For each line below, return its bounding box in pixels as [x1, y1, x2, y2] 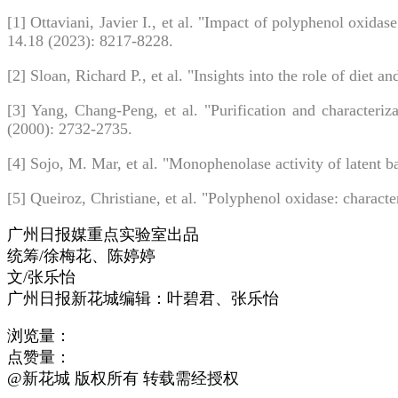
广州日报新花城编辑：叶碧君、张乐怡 [7, 290, 279, 307]
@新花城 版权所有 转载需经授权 [7, 370, 239, 387]
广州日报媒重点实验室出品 [7, 226, 199, 243]
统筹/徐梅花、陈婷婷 [7, 247, 155, 265]
